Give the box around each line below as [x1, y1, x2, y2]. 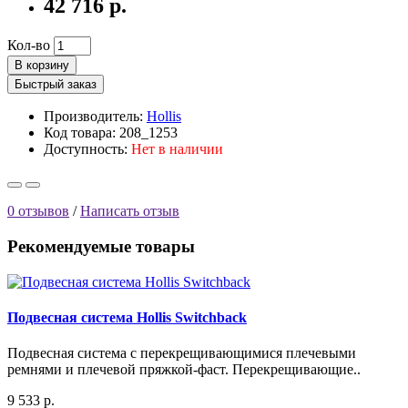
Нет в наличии [131, 141, 223, 158]
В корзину [15, 58, 69, 73]
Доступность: [44, 141, 131, 158]
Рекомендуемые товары [7, 236, 195, 256]
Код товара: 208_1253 [44, 125, 178, 141]
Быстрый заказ [15, 77, 97, 92]
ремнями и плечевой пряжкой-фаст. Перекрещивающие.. [7, 362, 361, 378]
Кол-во [7, 37, 50, 54]
